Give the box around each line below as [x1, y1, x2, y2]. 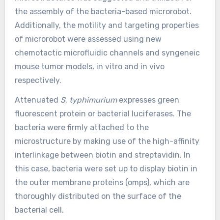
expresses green [118, 95, 179, 105]
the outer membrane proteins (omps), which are [14, 178, 190, 188]
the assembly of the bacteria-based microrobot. [14, 6, 192, 16]
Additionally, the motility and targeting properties [14, 20, 199, 30]
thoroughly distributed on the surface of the [14, 192, 181, 201]
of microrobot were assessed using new [14, 34, 162, 44]
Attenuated [14, 95, 60, 105]
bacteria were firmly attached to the [14, 123, 149, 133]
